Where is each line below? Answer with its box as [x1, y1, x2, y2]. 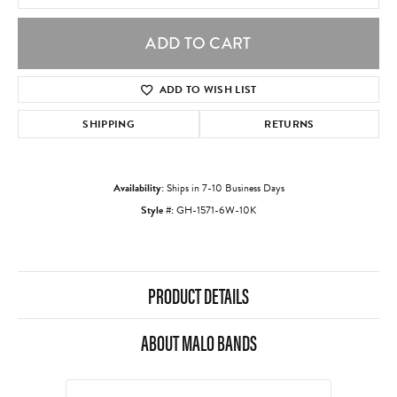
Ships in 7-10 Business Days [166, 180, 284, 197]
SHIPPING [82, 116, 135, 133]
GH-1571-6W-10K [176, 202, 256, 219]
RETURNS [264, 116, 315, 133]
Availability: [113, 180, 164, 197]
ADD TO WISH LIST [159, 82, 257, 98]
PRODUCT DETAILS [148, 280, 249, 311]
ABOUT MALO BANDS [140, 327, 257, 358]
